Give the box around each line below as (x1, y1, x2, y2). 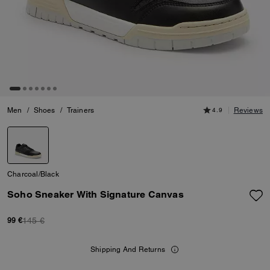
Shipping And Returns (90, 245, 165, 254)
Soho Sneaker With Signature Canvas (7, 189, 184, 200)
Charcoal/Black (7, 170, 59, 178)
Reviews (233, 106, 263, 115)
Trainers (66, 106, 95, 115)
